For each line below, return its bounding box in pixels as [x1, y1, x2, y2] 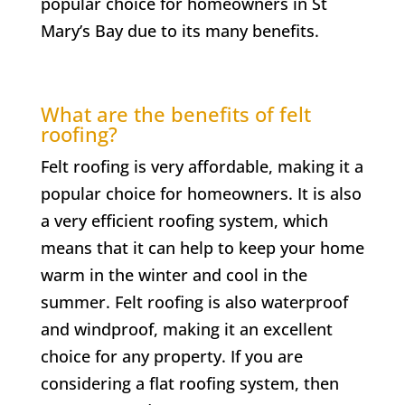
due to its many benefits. [127, 19, 319, 42]
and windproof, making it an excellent [40, 317, 333, 340]
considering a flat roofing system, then [40, 372, 339, 394]
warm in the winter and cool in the [40, 263, 307, 286]
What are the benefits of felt [40, 99, 311, 127]
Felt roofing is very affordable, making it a [40, 155, 363, 177]
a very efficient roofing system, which [40, 209, 328, 231]
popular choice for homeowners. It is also [40, 182, 362, 204]
